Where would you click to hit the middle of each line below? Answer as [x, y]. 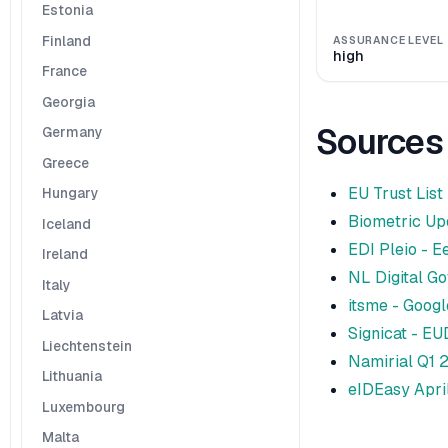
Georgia [68, 101]
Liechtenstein [86, 345]
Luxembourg [83, 406]
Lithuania [71, 376]
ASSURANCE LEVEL [388, 39]
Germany [72, 132]
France [64, 71]
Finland [66, 40]
